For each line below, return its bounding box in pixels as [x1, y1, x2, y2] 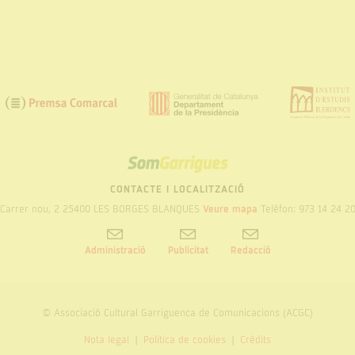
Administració [84, 243, 146, 258]
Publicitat [167, 243, 208, 258]
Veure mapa [202, 202, 258, 216]
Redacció [230, 243, 271, 258]
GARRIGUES [177, 165, 236, 178]
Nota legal [84, 333, 129, 346]
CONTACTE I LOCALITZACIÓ [110, 183, 245, 197]
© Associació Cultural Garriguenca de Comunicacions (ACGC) [42, 306, 313, 319]
